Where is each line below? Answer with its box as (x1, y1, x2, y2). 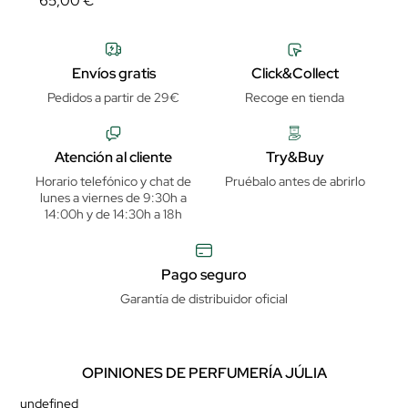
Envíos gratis (71, 63, 156, 83)
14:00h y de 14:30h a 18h (45, 206, 182, 223)
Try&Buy (265, 148, 324, 168)
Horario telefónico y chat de (36, 173, 191, 190)
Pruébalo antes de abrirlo (224, 173, 365, 190)
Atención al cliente (55, 148, 172, 168)
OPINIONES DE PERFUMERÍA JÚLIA (81, 362, 327, 382)
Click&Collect (250, 63, 339, 83)
